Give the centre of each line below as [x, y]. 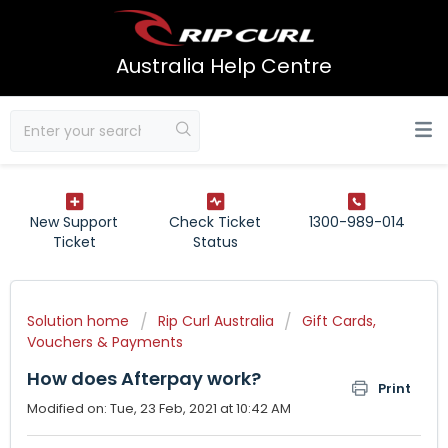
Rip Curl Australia [216, 321]
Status [215, 242]
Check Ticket [215, 222]
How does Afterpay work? [144, 378]
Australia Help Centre [224, 65]
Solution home [80, 321]
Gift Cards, [339, 321]
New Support [74, 222]
